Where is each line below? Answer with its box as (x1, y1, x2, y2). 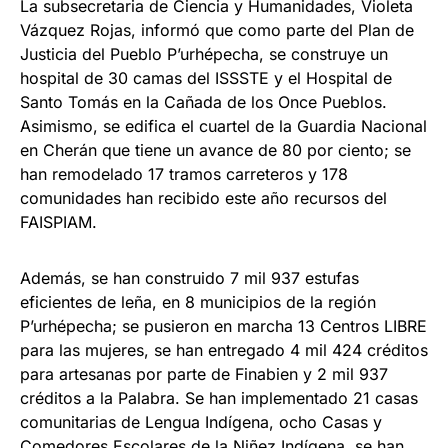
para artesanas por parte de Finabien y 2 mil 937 (20, 364, 388, 385)
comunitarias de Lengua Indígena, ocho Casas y (20, 412, 382, 433)
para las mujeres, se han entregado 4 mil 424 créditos (20, 340, 428, 361)
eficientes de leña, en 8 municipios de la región (20, 292, 376, 313)
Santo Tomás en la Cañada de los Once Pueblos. (20, 92, 387, 113)
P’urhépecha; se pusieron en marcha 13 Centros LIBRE (20, 316, 427, 337)
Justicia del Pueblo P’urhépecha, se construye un (20, 44, 388, 65)
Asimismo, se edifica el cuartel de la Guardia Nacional (20, 116, 427, 137)
